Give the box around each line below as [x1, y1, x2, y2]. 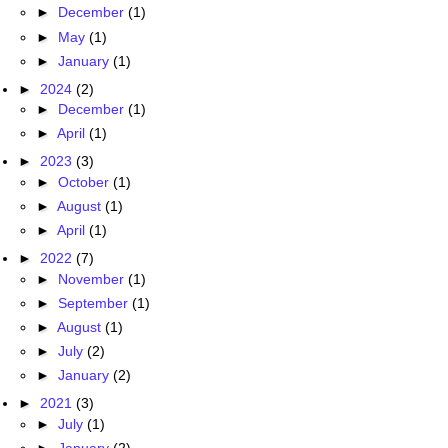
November [58, 270, 128, 287]
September [58, 294, 132, 311]
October [58, 173, 113, 190]
